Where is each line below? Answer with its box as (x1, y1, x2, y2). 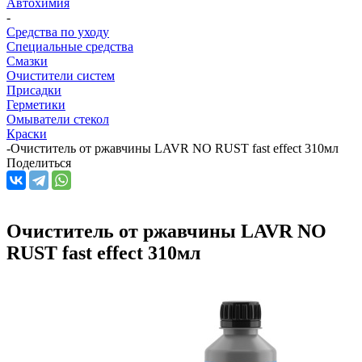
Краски (6, 126, 47, 141)
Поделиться (6, 155, 71, 170)
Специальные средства (6, 39, 133, 53)
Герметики (6, 97, 65, 112)
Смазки (6, 53, 48, 68)
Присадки (6, 82, 61, 97)
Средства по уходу (6, 24, 109, 39)
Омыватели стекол (6, 112, 109, 126)
